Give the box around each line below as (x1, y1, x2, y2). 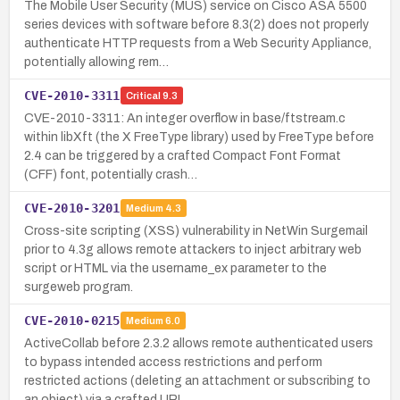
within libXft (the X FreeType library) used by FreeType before (24, 129, 374, 144)
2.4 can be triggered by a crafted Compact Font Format (24, 148, 341, 162)
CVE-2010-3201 (24, 200, 121, 215)
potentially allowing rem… (24, 54, 169, 69)
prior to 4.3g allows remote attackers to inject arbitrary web (24, 242, 362, 256)
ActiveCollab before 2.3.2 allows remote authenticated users (24, 336, 373, 350)
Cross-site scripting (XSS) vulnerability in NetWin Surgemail (24, 223, 368, 237)
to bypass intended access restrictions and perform (24, 354, 322, 369)
